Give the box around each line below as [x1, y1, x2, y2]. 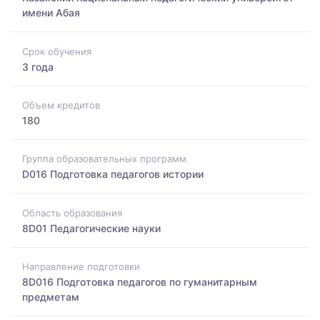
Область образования [22, 206, 122, 219]
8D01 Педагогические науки [22, 221, 161, 234]
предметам [22, 290, 79, 303]
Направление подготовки [22, 260, 140, 272]
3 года [22, 60, 54, 73]
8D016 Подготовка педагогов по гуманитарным [22, 275, 257, 288]
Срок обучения [22, 45, 91, 57]
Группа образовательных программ [22, 153, 186, 165]
